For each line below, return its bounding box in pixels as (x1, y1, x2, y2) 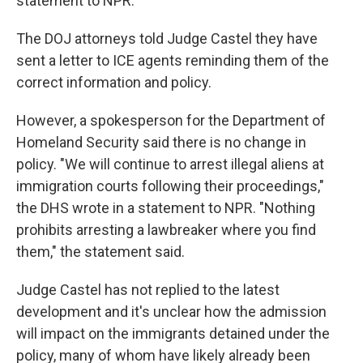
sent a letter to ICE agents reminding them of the (16, 52, 329, 69)
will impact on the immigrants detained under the (16, 325, 330, 342)
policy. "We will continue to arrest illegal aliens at (16, 156, 324, 173)
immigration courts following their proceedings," (16, 177, 324, 194)
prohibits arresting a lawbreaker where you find (16, 221, 316, 238)
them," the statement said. (16, 243, 185, 260)
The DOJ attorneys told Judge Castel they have (16, 30, 318, 47)
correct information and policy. (16, 74, 211, 91)
